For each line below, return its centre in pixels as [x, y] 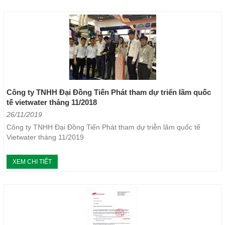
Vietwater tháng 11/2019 [45, 137]
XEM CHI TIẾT [32, 162]
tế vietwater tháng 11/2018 [52, 102]
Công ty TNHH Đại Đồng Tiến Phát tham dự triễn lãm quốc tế [103, 127]
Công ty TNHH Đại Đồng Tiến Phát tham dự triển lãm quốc [109, 92]
